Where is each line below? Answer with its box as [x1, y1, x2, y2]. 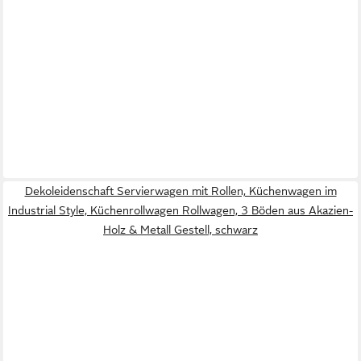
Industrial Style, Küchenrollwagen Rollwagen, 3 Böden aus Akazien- [8, 204, 353, 218]
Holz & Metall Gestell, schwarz [103, 223, 258, 237]
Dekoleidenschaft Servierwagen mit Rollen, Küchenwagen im [24, 185, 337, 198]
